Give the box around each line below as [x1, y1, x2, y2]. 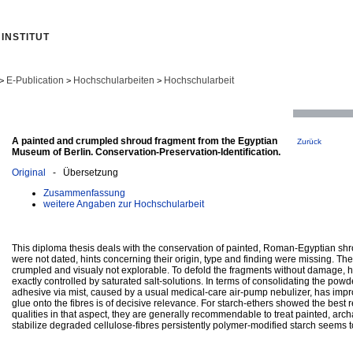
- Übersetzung [46, 166, 118, 178]
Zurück [297, 136, 321, 146]
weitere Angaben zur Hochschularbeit [43, 198, 204, 210]
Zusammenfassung [43, 187, 125, 199]
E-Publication [6, 75, 64, 86]
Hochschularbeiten [73, 75, 154, 86]
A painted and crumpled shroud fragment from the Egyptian [12, 135, 277, 147]
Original [12, 166, 46, 178]
